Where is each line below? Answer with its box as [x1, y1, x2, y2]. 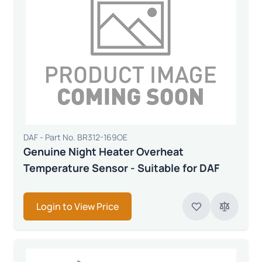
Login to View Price [36, 199, 119, 213]
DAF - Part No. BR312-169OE [23, 131, 127, 143]
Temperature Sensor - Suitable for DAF [23, 160, 219, 175]
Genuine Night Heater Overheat [23, 144, 184, 158]
